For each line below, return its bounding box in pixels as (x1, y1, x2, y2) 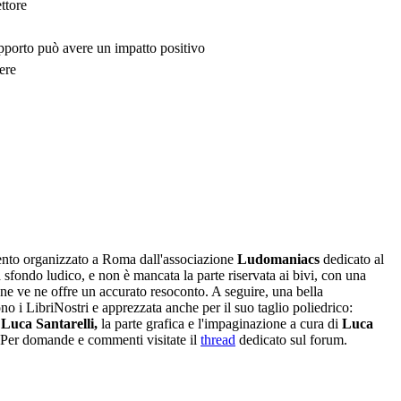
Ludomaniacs (237, 251, 320, 267)
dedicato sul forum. (235, 331, 347, 347)
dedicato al (320, 251, 384, 267)
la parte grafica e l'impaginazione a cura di (101, 315, 338, 331)
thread (200, 331, 235, 347)
